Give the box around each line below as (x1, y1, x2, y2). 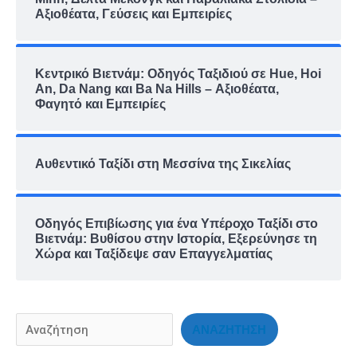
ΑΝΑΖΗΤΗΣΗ (192, 323, 267, 336)
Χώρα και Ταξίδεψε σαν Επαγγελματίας (35, 246, 273, 261)
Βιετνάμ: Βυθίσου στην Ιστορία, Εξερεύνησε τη (35, 231, 317, 245)
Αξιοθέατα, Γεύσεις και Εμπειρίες (35, 6, 232, 21)
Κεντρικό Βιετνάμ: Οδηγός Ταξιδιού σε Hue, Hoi (35, 66, 321, 80)
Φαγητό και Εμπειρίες (35, 96, 166, 111)
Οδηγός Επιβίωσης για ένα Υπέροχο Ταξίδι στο (35, 216, 318, 230)
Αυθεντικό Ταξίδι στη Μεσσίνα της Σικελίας (35, 156, 291, 171)
